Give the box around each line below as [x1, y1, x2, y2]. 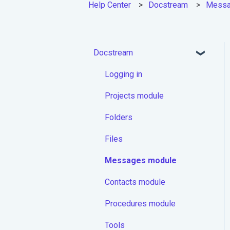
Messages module [105, 155, 177, 165]
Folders [105, 112, 132, 122]
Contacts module [105, 177, 165, 187]
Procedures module [105, 198, 176, 208]
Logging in [105, 69, 142, 79]
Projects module [105, 90, 164, 101]
